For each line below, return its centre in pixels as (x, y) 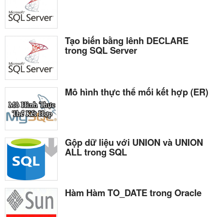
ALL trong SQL (96, 152)
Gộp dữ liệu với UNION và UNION (134, 142)
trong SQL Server (101, 50)
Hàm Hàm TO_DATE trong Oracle (133, 192)
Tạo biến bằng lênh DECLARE (127, 40)
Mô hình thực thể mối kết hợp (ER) (137, 92)
